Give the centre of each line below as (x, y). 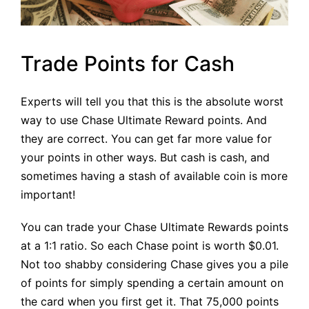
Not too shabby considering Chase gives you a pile (154, 264)
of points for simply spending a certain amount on (152, 282)
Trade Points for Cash (128, 64)
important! (48, 194)
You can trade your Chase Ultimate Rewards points (154, 227)
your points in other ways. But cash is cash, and (145, 157)
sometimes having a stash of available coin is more (154, 176)
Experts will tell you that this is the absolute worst (152, 101)
